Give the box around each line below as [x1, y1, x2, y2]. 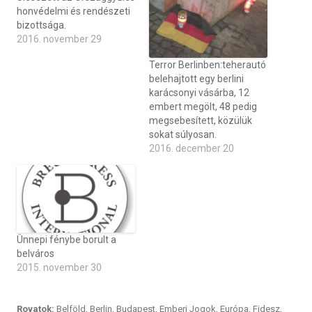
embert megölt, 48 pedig [149, 101, 257, 113]
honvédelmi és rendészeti [17, 6, 130, 17]
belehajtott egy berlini [149, 73, 244, 85]
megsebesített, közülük [149, 115, 252, 127]
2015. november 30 [17, 262, 102, 274]
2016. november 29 [17, 33, 102, 45]
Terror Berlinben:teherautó [149, 59, 266, 71]
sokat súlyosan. [149, 129, 217, 141]
